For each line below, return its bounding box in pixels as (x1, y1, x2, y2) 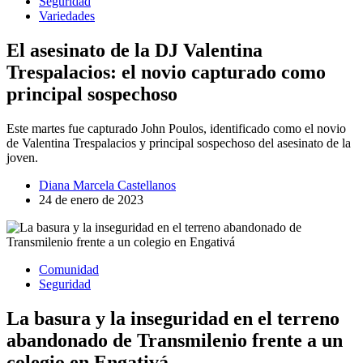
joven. (6, 150, 38, 164)
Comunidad (39, 262, 99, 276)
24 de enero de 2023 (39, 192, 143, 207)
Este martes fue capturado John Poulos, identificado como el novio (6, 121, 346, 135)
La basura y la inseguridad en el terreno (6, 307, 340, 329)
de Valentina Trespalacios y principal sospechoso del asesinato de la (6, 135, 351, 150)
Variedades (39, 9, 95, 23)
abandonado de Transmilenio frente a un (6, 329, 343, 351)
